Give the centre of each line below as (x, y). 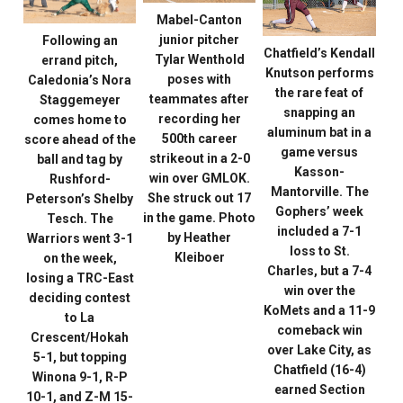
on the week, (80, 258)
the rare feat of (319, 93)
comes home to (80, 119)
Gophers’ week (319, 212)
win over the (319, 291)
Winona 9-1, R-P (80, 376)
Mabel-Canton (200, 19)
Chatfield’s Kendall (319, 54)
